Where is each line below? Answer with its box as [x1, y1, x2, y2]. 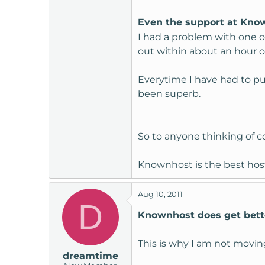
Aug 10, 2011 [138, 189, 183, 199]
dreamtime [62, 250, 118, 261]
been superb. [138, 88, 201, 99]
